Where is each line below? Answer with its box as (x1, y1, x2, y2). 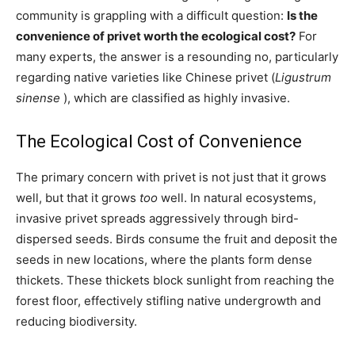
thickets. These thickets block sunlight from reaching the (16, 272, 334, 288)
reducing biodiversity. (16, 313, 137, 329)
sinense (16, 90, 60, 105)
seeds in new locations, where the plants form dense (16, 251, 312, 267)
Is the (287, 7, 318, 23)
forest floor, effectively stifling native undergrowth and (16, 292, 321, 308)
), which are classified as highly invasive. (60, 90, 290, 105)
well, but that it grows (16, 189, 139, 205)
